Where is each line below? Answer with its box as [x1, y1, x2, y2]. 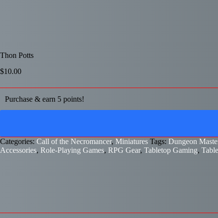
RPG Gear [108, 145, 140, 154]
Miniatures [115, 137, 148, 145]
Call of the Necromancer [36, 137, 111, 145]
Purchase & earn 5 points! [5, 94, 84, 103]
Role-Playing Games [40, 145, 104, 154]
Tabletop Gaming [144, 145, 198, 154]
